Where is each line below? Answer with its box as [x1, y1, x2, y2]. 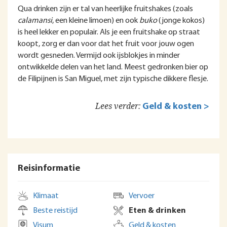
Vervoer [129, 192, 155, 200]
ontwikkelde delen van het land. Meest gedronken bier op [18, 63, 208, 71]
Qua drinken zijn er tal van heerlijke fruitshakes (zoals [18, 5, 193, 13]
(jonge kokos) [157, 17, 205, 25]
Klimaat [33, 192, 59, 200]
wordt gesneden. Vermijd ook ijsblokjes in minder [18, 52, 180, 60]
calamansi [18, 17, 52, 25]
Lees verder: [95, 101, 141, 111]
